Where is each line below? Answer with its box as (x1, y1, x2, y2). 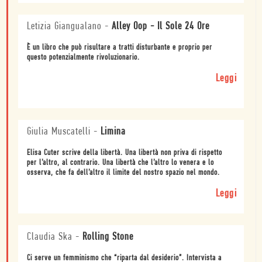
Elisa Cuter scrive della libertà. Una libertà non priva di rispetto (27, 148, 222, 157)
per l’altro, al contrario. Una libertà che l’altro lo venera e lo (27, 158, 214, 167)
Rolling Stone (82, 231, 133, 243)
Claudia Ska (27, 231, 73, 243)
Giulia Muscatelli (27, 126, 91, 137)
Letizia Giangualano (27, 20, 102, 32)
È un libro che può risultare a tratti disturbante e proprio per (27, 43, 212, 52)
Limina (101, 126, 126, 137)
